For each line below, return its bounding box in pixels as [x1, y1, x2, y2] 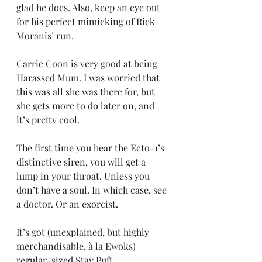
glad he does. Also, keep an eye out [16, 1, 163, 13]
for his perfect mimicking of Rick [16, 15, 157, 27]
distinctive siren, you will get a [16, 156, 148, 168]
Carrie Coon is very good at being [16, 57, 160, 70]
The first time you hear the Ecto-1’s [16, 142, 167, 154]
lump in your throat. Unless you [16, 170, 152, 182]
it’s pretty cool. [16, 113, 80, 126]
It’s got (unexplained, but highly [16, 226, 151, 238]
